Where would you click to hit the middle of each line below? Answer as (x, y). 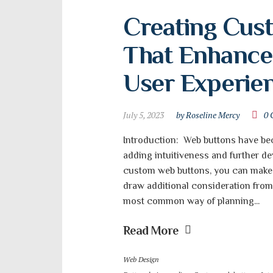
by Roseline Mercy (208, 115)
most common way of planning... (191, 201)
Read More (151, 230)
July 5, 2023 (144, 115)
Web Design (141, 259)
